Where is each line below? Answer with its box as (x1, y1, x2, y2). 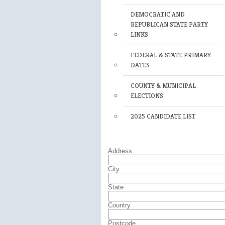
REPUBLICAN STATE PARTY (130, 20, 208, 29)
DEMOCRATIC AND (130, 10, 185, 19)
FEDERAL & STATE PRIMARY (130, 51, 211, 59)
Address (107, 147, 132, 155)
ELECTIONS (130, 91, 163, 100)
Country (107, 201, 131, 209)
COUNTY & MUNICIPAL (130, 81, 196, 90)
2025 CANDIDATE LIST (130, 112, 195, 121)
